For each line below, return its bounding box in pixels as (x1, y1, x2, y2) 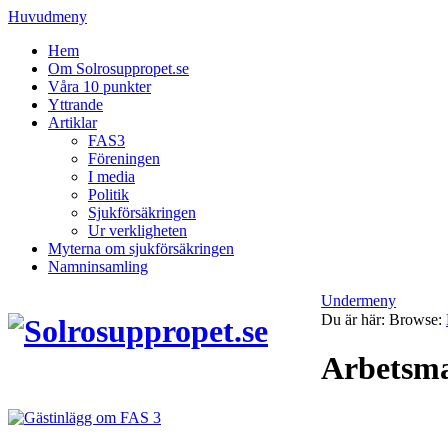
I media (88, 168, 135, 185)
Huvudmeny (8, 8, 87, 25)
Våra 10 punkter (48, 78, 151, 95)
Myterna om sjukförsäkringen (48, 240, 234, 257)
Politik (88, 186, 129, 203)
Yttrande (48, 96, 103, 113)
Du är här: (321, 311, 386, 328)
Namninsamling (48, 258, 148, 275)
